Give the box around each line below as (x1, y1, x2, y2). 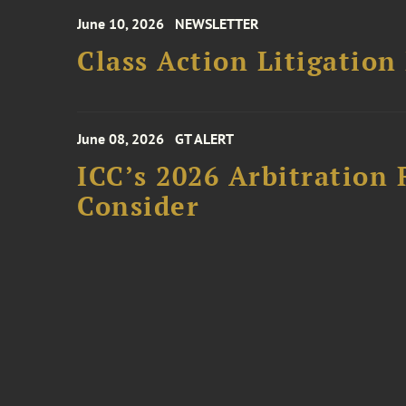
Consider (77, 188, 200, 223)
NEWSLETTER (175, 14, 260, 33)
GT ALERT (175, 130, 235, 148)
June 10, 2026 (77, 14, 165, 33)
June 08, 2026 (77, 130, 165, 148)
